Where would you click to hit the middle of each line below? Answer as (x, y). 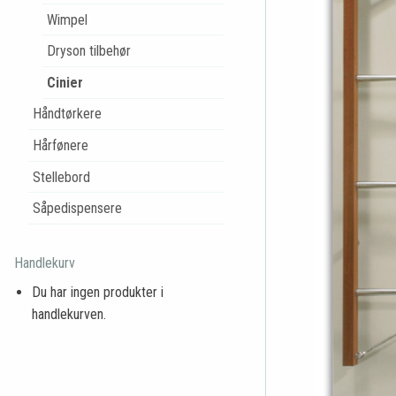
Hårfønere (60, 145)
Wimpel (67, 19)
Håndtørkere (67, 114)
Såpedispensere (77, 209)
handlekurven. (69, 314)
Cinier (65, 82)
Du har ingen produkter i (98, 292)
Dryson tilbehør (88, 51)
